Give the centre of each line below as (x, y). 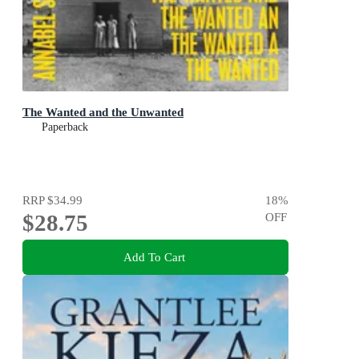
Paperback (65, 127)
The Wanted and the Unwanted (103, 112)
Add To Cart (154, 256)
